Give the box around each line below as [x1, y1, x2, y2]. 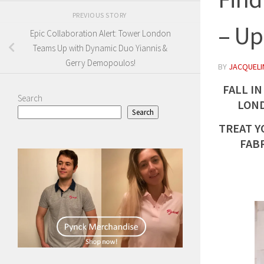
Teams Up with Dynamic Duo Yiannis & [33, 42, 167, 54]
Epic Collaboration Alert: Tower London [29, 27, 171, 39]
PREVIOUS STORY [72, 10, 128, 19]
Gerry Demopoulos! [65, 57, 136, 68]
